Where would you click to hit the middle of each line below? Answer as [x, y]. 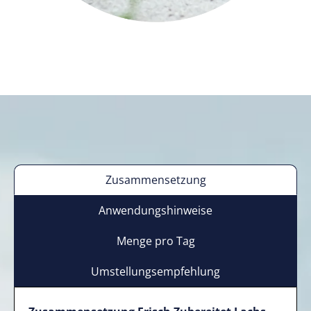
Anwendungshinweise [155, 211]
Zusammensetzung [155, 180]
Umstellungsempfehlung [155, 272]
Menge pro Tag [155, 241]
